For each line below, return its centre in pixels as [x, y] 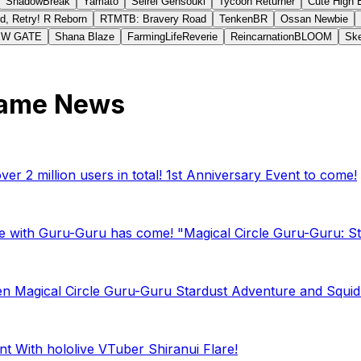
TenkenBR [243, 19]
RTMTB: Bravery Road [153, 19]
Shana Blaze [85, 36]
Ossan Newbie [314, 19]
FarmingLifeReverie [172, 36]
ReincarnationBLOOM [281, 36]
